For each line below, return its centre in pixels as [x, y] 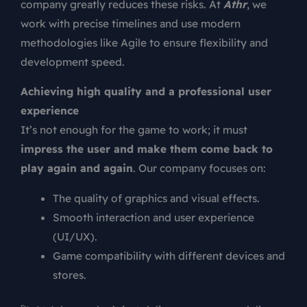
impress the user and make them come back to [147, 149]
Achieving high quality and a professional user [146, 91]
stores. [69, 274]
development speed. [73, 61]
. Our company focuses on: [199, 168]
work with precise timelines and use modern [131, 23]
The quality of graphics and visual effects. [156, 198]
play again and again [77, 168]
